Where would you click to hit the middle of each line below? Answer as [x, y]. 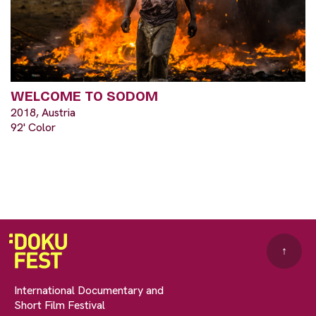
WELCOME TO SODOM [84, 96]
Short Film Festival [60, 305]
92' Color [33, 127]
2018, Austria [43, 112]
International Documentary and [89, 290]
